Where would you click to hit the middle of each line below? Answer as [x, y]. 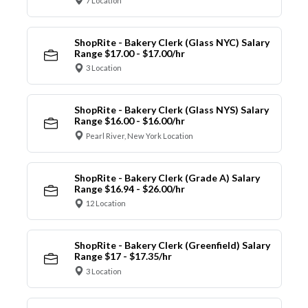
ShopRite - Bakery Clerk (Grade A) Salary [167, 177]
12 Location [106, 203]
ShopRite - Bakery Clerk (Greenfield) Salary [172, 245]
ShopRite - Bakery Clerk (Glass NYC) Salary [172, 42]
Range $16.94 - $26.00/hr [129, 188]
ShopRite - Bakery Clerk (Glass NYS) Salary [171, 110]
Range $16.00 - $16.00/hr [129, 121]
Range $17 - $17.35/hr [123, 256]
